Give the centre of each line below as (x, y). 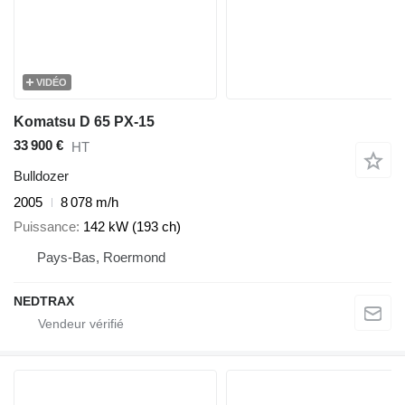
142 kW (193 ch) (132, 226)
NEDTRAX (44, 301)
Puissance (45, 226)
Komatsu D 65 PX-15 (84, 122)
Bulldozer (41, 176)
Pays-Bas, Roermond (101, 257)
